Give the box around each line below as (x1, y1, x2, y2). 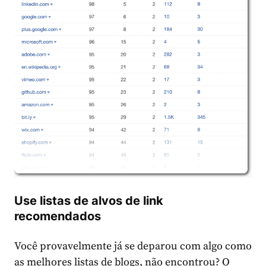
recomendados (14, 209, 101, 224)
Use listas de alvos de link (14, 194, 163, 208)
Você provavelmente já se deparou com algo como (14, 239, 252, 254)
